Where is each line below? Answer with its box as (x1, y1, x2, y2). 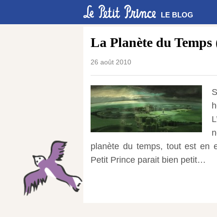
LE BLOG (161, 11, 193, 19)
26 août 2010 (91, 58, 131, 66)
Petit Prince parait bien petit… (91, 155, 206, 165)
